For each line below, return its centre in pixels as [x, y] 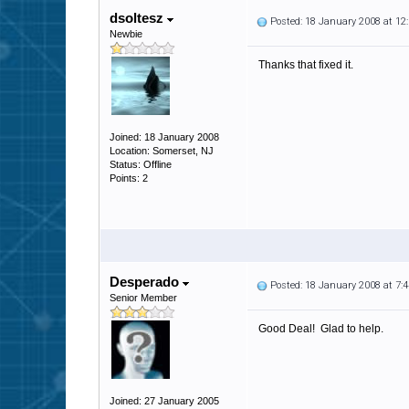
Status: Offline [141, 164]
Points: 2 [129, 178]
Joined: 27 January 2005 [164, 401]
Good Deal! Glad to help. [321, 329]
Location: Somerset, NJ [162, 151]
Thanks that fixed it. [306, 65]
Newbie [126, 34]
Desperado [146, 282]
